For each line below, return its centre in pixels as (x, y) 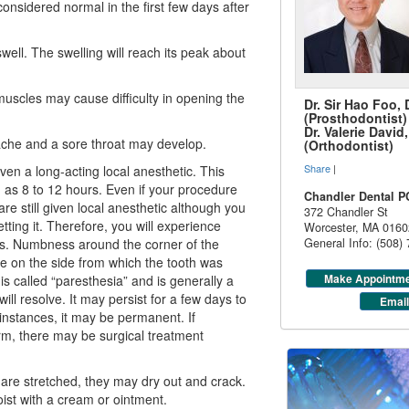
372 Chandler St (346, 212)
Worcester (330, 228)
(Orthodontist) (349, 146)
